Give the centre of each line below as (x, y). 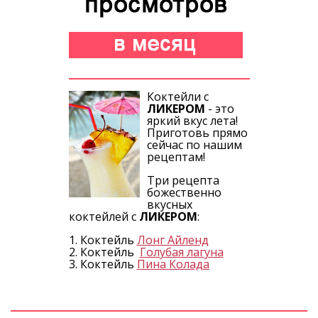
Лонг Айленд (172, 240)
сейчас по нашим (194, 144)
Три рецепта (183, 180)
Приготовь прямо (197, 132)
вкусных (169, 204)
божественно (184, 192)
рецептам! (176, 157)
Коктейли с (177, 96)
